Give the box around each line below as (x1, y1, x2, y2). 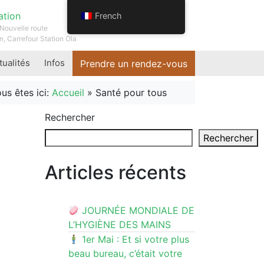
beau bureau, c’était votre (68, 247, 182, 260)
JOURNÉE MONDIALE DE (79, 204, 195, 217)
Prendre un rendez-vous (80, 57, 188, 70)
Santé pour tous (95, 87, 167, 99)
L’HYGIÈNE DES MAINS (68, 219, 171, 231)
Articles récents (45, 161, 186, 184)
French (94, 11, 122, 21)
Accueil (52, 87, 84, 99)
